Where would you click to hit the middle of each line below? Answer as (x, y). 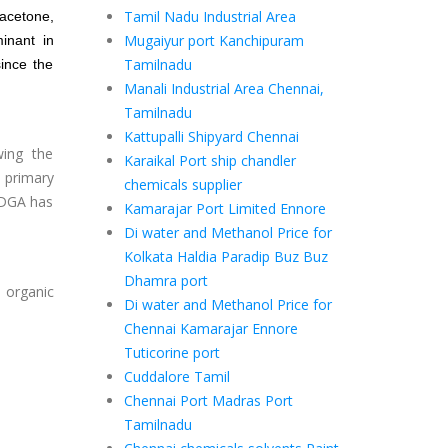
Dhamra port (165, 280)
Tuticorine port (171, 352)
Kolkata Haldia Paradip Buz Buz (225, 256)
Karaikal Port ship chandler (209, 160)
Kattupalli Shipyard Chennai (211, 136)
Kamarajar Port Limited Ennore (224, 208)
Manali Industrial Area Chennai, (223, 88)
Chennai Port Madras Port (208, 400)
